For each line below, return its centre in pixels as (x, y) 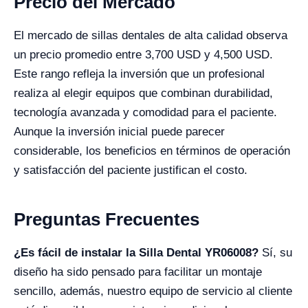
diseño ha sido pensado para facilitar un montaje (138, 272)
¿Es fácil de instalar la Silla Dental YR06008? (136, 252)
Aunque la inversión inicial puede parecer (119, 131)
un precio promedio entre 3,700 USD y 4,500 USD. (143, 54)
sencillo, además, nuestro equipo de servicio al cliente (153, 291)
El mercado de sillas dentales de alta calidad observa (151, 35)
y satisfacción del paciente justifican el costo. (131, 170)
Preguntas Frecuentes (107, 219)
